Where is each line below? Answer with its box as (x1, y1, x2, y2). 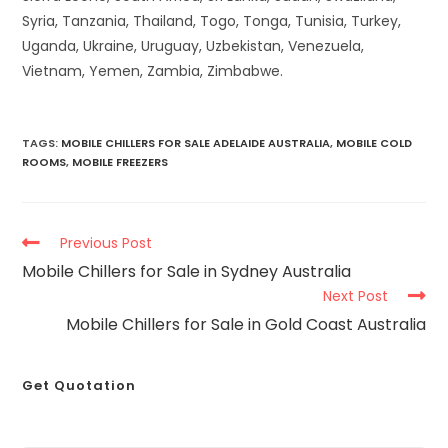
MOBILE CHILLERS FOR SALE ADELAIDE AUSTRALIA (61, 135, 331, 152)
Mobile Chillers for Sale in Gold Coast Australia (65, 313, 426, 337)
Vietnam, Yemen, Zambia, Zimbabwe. (22, 61, 284, 82)
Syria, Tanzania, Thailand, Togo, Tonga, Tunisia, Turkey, (22, 11, 402, 32)
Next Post (322, 286, 388, 307)
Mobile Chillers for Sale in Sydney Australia (22, 260, 352, 284)
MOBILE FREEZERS (72, 154, 169, 171)
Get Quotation (22, 376, 137, 396)
